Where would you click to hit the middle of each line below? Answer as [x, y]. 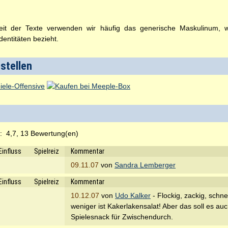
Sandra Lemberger [145, 165]
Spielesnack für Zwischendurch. [122, 217]
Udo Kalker [133, 195]
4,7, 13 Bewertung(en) [41, 133]
